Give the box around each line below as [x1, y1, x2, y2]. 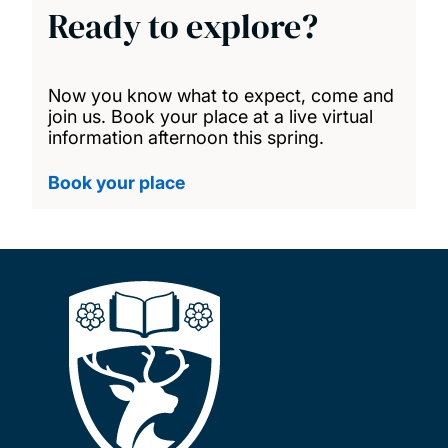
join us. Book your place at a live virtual [48, 105, 373, 127]
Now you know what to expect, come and [48, 84, 394, 106]
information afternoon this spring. [48, 126, 329, 148]
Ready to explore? [48, 2, 318, 49]
